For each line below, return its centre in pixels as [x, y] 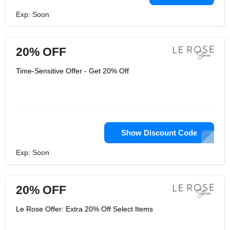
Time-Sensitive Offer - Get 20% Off [72, 71]
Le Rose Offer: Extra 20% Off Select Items [84, 209]
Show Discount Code [159, 133]
